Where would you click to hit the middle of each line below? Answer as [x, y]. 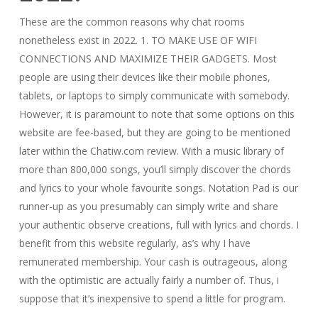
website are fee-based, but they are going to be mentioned [154, 132]
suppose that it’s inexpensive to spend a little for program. [152, 298]
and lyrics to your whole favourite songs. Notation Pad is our [158, 188]
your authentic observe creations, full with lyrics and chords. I [159, 225]
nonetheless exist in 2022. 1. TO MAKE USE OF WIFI [138, 40]
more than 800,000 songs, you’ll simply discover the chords [155, 169]
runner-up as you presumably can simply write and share [148, 206]
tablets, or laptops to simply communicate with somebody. [154, 95]
